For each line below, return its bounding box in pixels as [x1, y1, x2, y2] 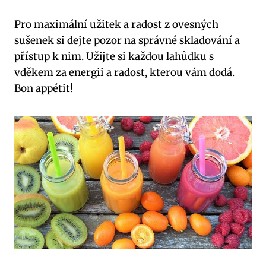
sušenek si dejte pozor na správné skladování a [14, 33, 240, 47]
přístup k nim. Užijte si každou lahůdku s [14, 49, 214, 63]
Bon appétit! [14, 81, 73, 95]
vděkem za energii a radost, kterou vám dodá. [14, 65, 235, 79]
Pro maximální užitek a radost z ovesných [14, 17, 218, 31]
